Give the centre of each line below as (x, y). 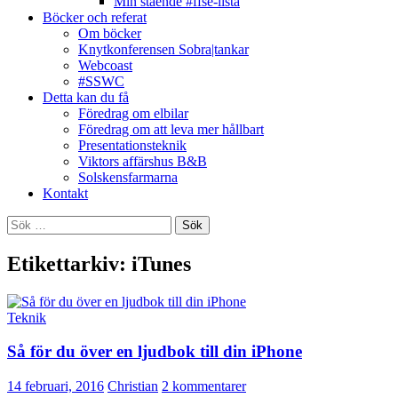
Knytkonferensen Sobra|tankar (163, 49)
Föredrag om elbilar (133, 113)
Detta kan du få (86, 97)
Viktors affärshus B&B (143, 161)
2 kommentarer (204, 386)
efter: (20, 238)
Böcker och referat (95, 17)
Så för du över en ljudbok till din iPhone (155, 352)
